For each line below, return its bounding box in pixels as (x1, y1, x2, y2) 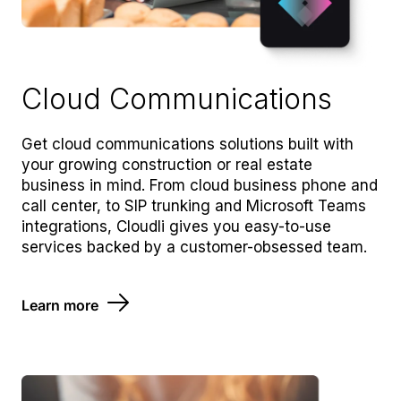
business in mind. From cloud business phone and (21, 175, 378, 194)
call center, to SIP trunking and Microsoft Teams (21, 196, 366, 215)
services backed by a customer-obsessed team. (21, 237, 367, 256)
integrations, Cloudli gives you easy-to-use (21, 217, 331, 235)
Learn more (21, 296, 98, 315)
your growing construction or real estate (21, 155, 312, 174)
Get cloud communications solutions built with (21, 134, 354, 153)
